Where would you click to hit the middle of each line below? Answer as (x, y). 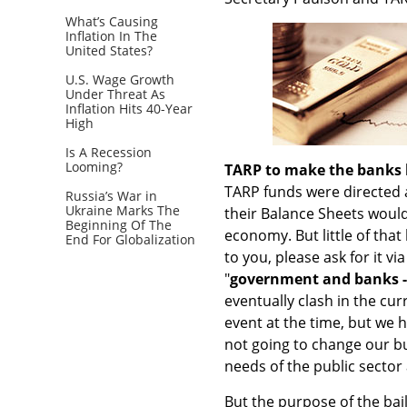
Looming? (94, 166)
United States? (109, 50)
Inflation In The (111, 35)
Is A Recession (109, 152)
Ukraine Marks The (123, 210)
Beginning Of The (119, 224)
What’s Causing (112, 21)
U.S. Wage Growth (120, 79)
